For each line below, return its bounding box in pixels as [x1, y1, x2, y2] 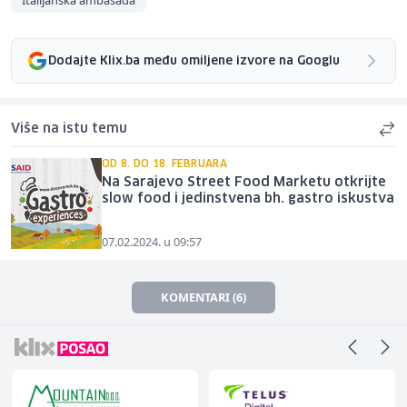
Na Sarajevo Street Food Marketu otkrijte [102, 176, 386, 190]
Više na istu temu [11, 123, 127, 136]
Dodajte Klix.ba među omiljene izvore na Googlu [48, 55, 340, 67]
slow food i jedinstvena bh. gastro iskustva [102, 193, 394, 206]
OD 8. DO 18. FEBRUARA [102, 159, 227, 170]
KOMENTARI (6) [161, 289, 246, 306]
